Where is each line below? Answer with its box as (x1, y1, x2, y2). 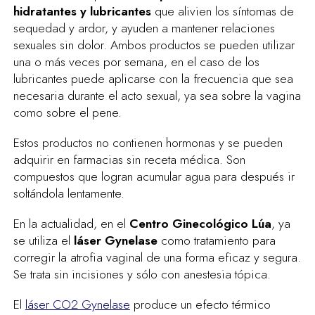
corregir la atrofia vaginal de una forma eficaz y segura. (13, 248, 301, 267)
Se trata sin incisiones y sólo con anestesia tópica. (13, 265, 271, 284)
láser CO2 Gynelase (25, 295, 130, 314)
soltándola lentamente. (13, 184, 124, 203)
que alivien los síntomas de (150, 2, 294, 21)
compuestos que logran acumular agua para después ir (13, 167, 295, 186)
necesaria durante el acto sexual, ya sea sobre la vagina (13, 86, 301, 105)
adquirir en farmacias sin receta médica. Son (13, 150, 245, 169)
